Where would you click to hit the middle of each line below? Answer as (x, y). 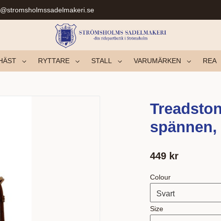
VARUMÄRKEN (157, 61)
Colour (160, 177)
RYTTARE (54, 61)
